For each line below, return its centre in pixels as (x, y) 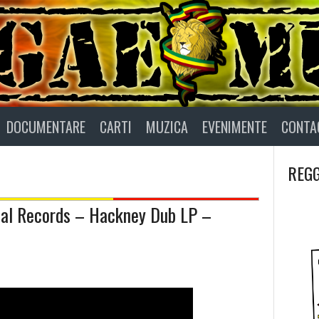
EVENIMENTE (235, 126)
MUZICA (167, 126)
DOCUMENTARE (46, 126)
